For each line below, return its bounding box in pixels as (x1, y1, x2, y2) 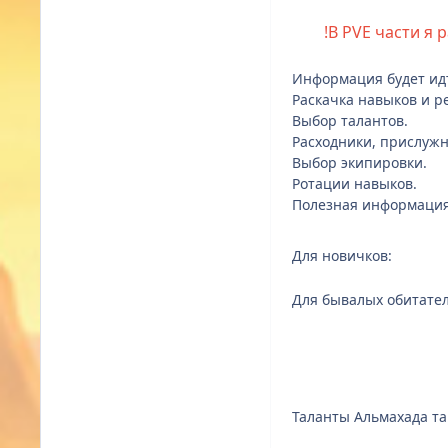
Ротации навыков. (292, 174, 417, 194)
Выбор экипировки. (292, 153, 427, 173)
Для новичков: (292, 246, 392, 266)
